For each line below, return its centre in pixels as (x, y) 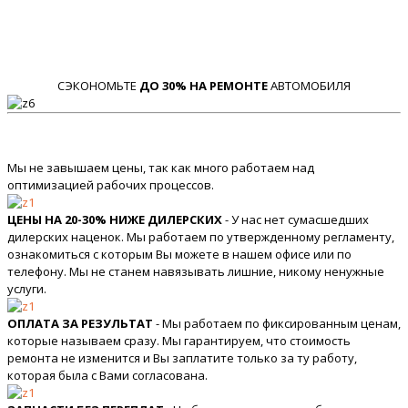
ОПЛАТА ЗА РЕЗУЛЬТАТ (80, 324)
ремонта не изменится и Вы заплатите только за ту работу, (182, 358)
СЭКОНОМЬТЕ (98, 86)
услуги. (27, 289)
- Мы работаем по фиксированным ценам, (277, 324)
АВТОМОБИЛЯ (309, 86)
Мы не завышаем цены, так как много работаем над (161, 168)
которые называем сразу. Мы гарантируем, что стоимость (179, 341)
